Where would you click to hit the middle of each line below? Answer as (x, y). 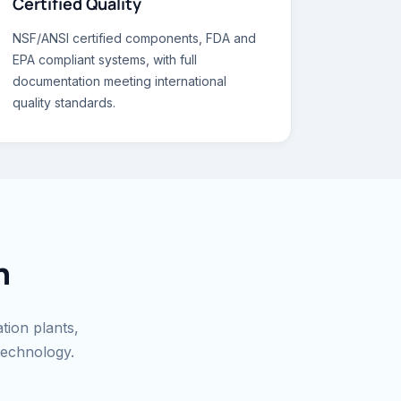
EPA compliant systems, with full (104, 60)
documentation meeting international (119, 81)
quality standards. (64, 102)
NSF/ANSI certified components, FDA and (134, 38)
